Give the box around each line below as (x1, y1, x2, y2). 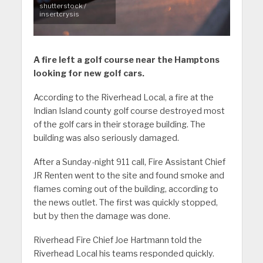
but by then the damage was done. (33, 211, 170, 222)
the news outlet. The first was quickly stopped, (33, 197, 218, 208)
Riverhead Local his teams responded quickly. (33, 248, 214, 259)
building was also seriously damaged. (33, 133, 179, 144)
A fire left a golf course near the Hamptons (33, 55, 220, 66)
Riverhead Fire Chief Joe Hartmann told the (33, 235, 202, 246)
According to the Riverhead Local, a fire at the (33, 92, 214, 103)
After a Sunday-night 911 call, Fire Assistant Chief (33, 157, 225, 168)
